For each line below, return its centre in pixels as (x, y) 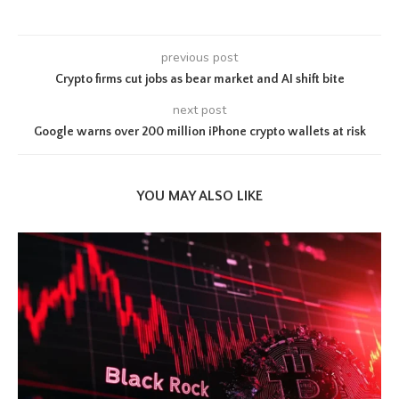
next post (199, 110)
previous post (199, 57)
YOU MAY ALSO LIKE (199, 196)
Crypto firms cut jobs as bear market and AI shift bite (199, 79)
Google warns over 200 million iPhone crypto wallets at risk (199, 132)
